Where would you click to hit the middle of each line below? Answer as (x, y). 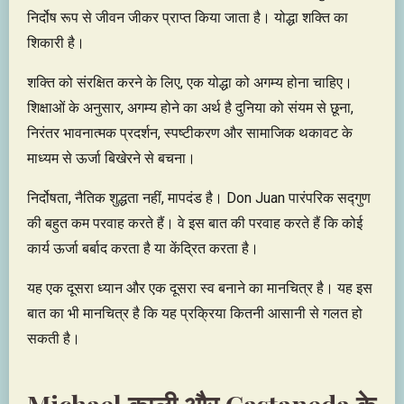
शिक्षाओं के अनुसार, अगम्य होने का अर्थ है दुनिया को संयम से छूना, (190, 107)
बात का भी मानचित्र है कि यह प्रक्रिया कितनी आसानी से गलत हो (195, 313)
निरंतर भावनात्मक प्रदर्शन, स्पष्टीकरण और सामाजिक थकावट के (190, 133)
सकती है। (54, 338)
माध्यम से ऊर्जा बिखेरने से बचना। (111, 158)
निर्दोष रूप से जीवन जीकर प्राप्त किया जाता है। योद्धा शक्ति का (188, 17)
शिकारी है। (56, 42)
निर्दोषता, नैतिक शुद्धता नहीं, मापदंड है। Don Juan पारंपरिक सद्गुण (199, 197)
